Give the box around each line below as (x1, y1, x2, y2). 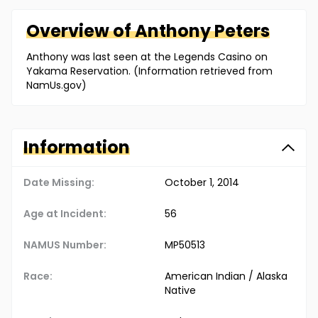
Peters (214, 19, 270, 43)
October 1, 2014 (165, 175, 239, 190)
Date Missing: (23, 175, 94, 190)
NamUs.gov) (26, 78, 87, 93)
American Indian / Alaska (165, 269, 287, 284)
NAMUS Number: (23, 238, 106, 253)
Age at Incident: (23, 207, 106, 221)
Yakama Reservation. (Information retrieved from (26, 64, 273, 79)
